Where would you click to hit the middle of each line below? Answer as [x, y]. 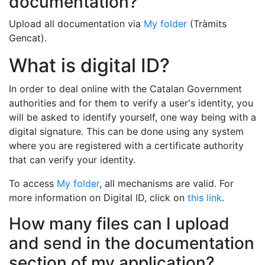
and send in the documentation [132, 243]
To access [33, 183]
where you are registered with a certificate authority [126, 146]
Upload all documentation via [76, 24]
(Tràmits [207, 24]
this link [205, 198]
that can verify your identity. [72, 160]
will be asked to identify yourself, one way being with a [132, 117]
